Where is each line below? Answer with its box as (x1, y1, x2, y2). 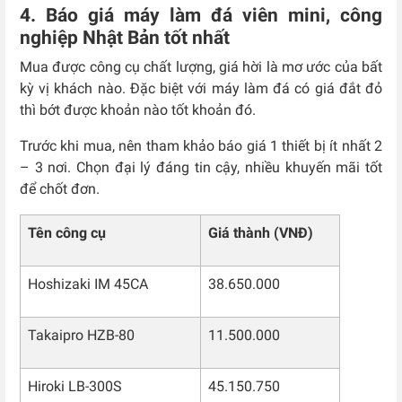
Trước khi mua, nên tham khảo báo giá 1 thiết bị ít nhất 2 (20, 137, 382, 155)
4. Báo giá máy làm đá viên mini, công (20, 4, 382, 27)
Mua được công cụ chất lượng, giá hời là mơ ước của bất (20, 58, 382, 76)
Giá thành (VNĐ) (208, 224, 313, 242)
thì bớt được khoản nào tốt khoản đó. (20, 101, 256, 119)
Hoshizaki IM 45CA (28, 275, 148, 293)
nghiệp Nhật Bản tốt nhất (20, 27, 230, 49)
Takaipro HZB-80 (28, 327, 135, 345)
